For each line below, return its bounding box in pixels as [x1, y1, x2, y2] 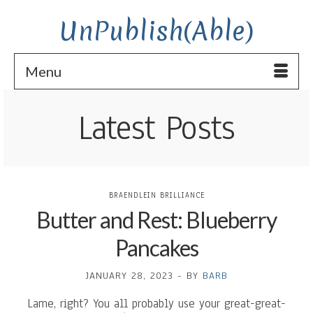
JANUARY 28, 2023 [85, 269, 173, 282]
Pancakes [115, 234, 198, 261]
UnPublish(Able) [59, 13, 254, 49]
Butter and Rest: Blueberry [36, 206, 277, 233]
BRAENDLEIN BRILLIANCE [108, 190, 205, 201]
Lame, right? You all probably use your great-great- [27, 296, 286, 312]
